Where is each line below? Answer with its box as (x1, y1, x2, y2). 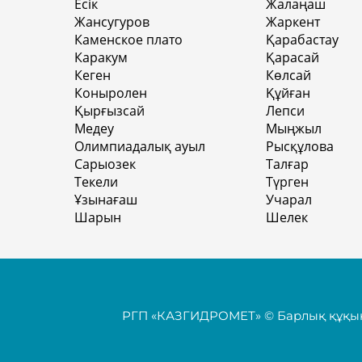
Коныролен (74, 83, 147, 102)
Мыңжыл (266, 119, 322, 137)
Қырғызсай (74, 101, 145, 120)
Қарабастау (266, 30, 339, 48)
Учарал (266, 190, 312, 208)
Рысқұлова (266, 137, 334, 155)
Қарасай (266, 48, 319, 66)
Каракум (74, 48, 128, 66)
